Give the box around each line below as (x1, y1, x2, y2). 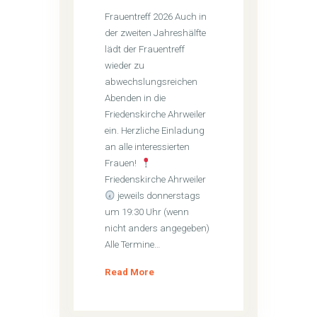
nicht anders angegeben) (105, 223, 210, 234)
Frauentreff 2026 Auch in (105, 11, 207, 23)
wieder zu (105, 60, 145, 71)
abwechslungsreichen (105, 76, 198, 88)
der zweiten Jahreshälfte (105, 28, 207, 39)
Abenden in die (105, 93, 166, 104)
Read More (105, 267, 155, 278)
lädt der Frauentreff (105, 44, 185, 55)
